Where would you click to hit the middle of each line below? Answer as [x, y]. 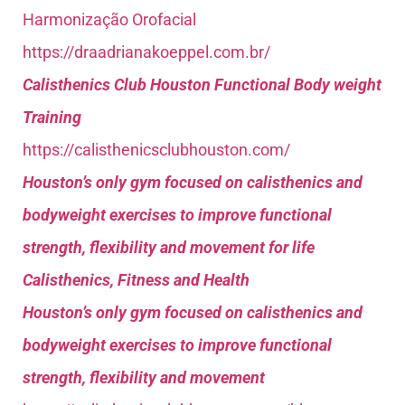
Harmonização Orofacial [109, 20]
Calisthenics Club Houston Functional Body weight [202, 85]
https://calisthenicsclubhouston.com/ [156, 150]
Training [52, 118]
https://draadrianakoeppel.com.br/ [146, 52]
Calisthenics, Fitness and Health [136, 280]
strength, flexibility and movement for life [169, 248]
